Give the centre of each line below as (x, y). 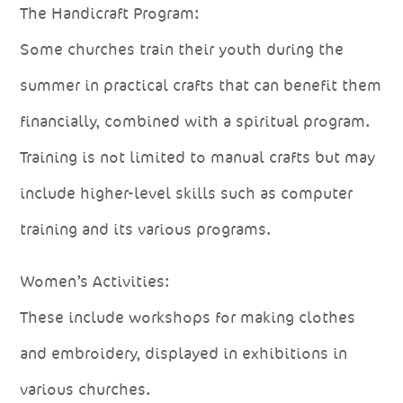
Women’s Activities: (95, 281)
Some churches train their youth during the (182, 49)
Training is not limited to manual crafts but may (198, 157)
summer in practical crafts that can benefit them (201, 85)
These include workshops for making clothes (188, 317)
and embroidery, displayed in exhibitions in (184, 353)
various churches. (85, 389)
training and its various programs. (146, 229)
